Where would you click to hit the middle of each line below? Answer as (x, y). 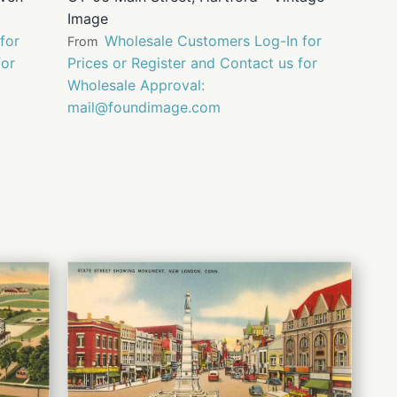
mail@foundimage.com (144, 108)
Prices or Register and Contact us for (192, 63)
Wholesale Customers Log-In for (213, 41)
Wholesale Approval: (136, 86)
